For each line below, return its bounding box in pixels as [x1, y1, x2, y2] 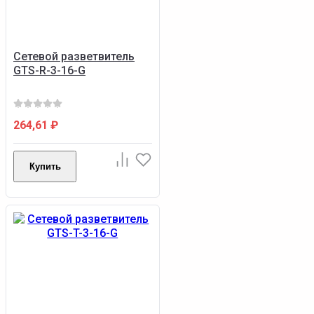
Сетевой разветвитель [13, 50, 135, 64]
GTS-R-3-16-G [13, 64, 86, 78]
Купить [29, 161, 61, 172]
